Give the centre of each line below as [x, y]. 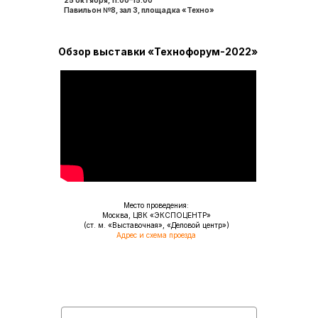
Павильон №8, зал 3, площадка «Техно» [139, 10]
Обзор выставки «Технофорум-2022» [158, 51]
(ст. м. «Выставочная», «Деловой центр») [156, 225]
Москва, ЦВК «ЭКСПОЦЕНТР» [156, 215]
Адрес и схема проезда [156, 235]
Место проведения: [156, 205]
